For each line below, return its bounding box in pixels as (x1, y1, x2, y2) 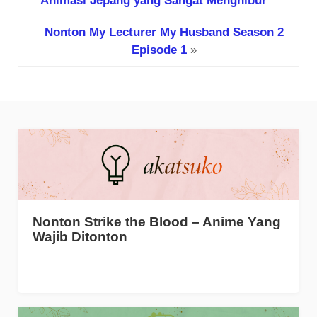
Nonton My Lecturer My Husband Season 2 (44, 25, 284, 39)
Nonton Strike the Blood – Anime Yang (33, 213, 282, 229)
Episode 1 (131, 42, 187, 57)
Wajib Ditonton (33, 228, 128, 244)
